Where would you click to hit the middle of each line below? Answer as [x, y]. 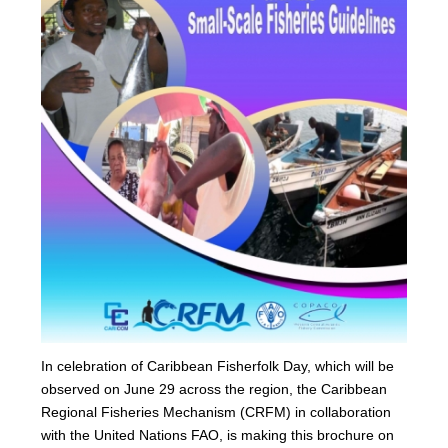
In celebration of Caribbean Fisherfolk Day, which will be [218, 365]
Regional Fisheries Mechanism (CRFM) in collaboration [216, 411]
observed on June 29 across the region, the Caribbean [214, 388]
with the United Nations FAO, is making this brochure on [218, 434]
